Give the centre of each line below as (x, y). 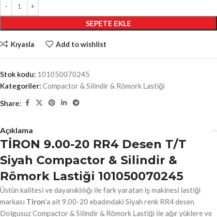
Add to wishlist (81, 44)
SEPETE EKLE (108, 23)
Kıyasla (22, 44)
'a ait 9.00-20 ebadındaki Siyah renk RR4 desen (120, 202)
